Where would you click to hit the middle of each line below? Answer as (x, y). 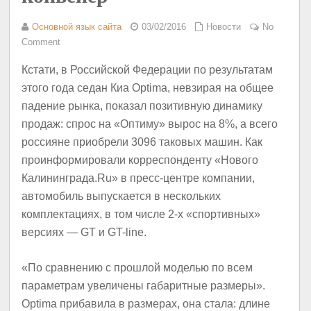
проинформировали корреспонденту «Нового (140, 160)
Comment (41, 42)
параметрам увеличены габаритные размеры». (144, 286)
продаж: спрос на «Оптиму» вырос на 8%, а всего (150, 124)
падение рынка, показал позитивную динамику (142, 106)
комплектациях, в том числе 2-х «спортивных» (141, 214)
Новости (224, 27)
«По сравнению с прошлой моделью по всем (137, 268)
